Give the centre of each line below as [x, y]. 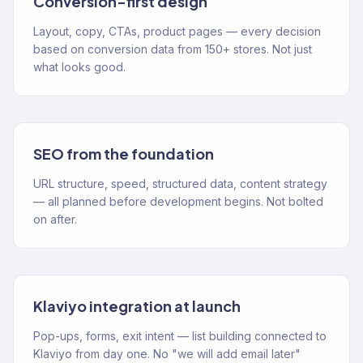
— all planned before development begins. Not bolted [178, 201]
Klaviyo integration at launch [137, 306]
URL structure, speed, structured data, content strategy [180, 184]
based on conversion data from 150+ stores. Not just [173, 49]
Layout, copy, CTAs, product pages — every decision [177, 31]
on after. [55, 219]
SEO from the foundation [124, 154]
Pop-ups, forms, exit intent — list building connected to [180, 336]
